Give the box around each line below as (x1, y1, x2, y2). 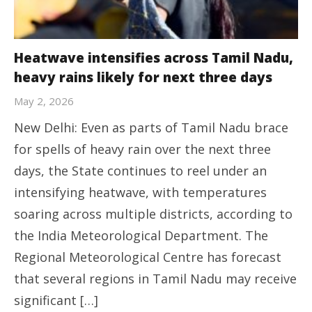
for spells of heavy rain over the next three (14, 141, 271, 158)
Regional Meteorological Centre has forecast (14, 249, 281, 266)
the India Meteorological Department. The (14, 227, 268, 244)
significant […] (14, 292, 98, 309)
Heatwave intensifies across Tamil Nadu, (14, 49, 293, 68)
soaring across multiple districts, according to (14, 205, 292, 223)
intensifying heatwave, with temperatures (14, 184, 267, 201)
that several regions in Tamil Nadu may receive (14, 270, 297, 288)
